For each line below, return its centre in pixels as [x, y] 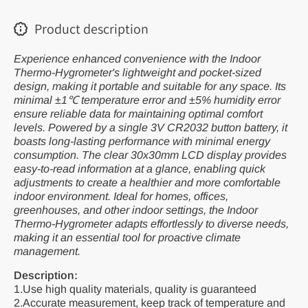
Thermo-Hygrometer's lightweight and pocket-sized [137, 72]
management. [47, 251]
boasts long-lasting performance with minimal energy [142, 141]
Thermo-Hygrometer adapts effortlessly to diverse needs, [151, 223]
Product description [91, 29]
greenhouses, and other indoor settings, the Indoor [136, 210]
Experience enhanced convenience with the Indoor [137, 58]
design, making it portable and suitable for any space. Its [150, 86]
